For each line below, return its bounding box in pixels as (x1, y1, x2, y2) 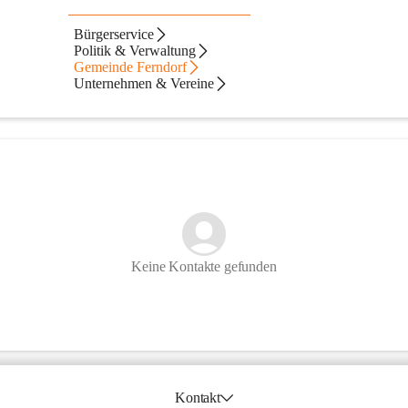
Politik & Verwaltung (74, 43, 197, 58)
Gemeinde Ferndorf (74, 59, 188, 75)
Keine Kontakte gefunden (131, 259, 277, 275)
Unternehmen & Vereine (74, 76, 215, 91)
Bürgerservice (74, 26, 155, 42)
